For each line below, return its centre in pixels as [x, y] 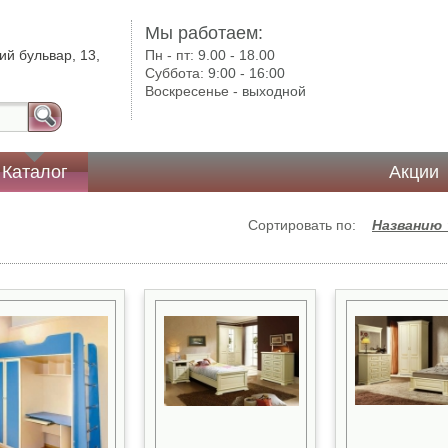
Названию [409, 225]
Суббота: [177, 73]
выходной [274, 91]
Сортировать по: [310, 225]
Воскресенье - [194, 91]
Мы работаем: [204, 33]
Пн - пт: [172, 55]
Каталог [35, 172]
